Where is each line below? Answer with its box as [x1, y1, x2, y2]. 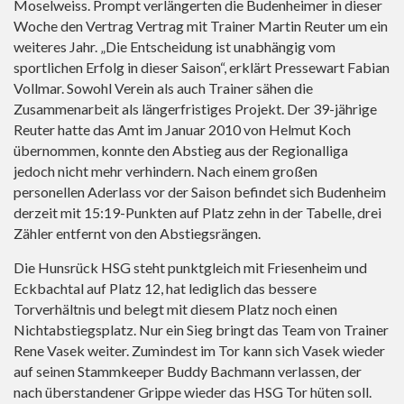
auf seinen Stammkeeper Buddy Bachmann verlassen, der [14, 363, 362, 381]
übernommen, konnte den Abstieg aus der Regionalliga [14, 142, 348, 160]
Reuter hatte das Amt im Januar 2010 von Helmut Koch [14, 121, 351, 139]
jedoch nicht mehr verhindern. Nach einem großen [14, 162, 317, 180]
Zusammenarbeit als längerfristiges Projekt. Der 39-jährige [14, 100, 377, 118]
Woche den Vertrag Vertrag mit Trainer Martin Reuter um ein [14, 17, 388, 35]
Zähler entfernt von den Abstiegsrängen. [14, 225, 261, 243]
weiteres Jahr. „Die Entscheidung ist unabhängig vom [14, 38, 335, 56]
